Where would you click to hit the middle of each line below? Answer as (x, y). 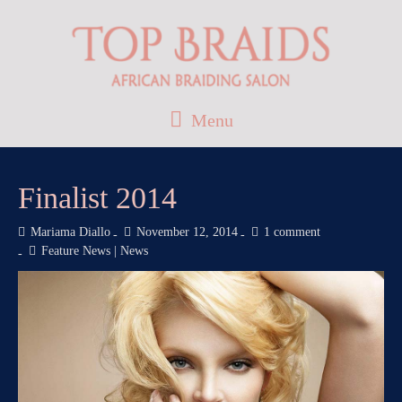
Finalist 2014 (97, 198)
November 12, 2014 (187, 232)
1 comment (292, 232)
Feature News (76, 251)
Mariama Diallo (70, 232)
